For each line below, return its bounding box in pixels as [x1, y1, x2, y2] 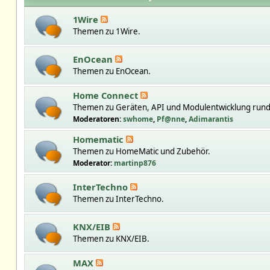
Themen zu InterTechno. [72, 193, 164, 204]
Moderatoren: [72, 114, 123, 124]
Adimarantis [188, 114, 233, 124]
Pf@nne [156, 114, 185, 124]
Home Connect [72, 89, 140, 101]
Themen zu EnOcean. [72, 66, 151, 77]
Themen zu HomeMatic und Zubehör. [72, 146, 210, 157]
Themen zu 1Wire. [72, 26, 140, 37]
